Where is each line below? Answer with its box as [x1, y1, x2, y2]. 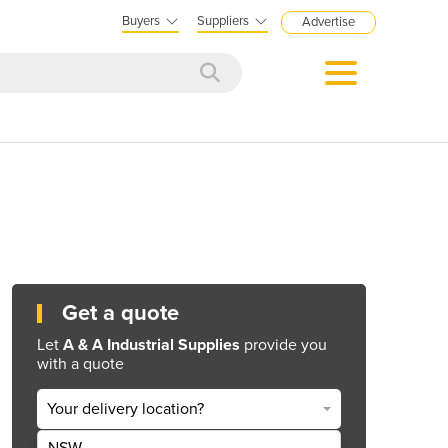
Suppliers [197, 13, 249, 29]
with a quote [37, 353, 124, 374]
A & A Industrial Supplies [63, 334, 240, 355]
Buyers [122, 13, 160, 29]
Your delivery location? [47, 399, 204, 420]
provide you [240, 334, 327, 355]
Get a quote [62, 299, 179, 326]
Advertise [302, 14, 355, 30]
